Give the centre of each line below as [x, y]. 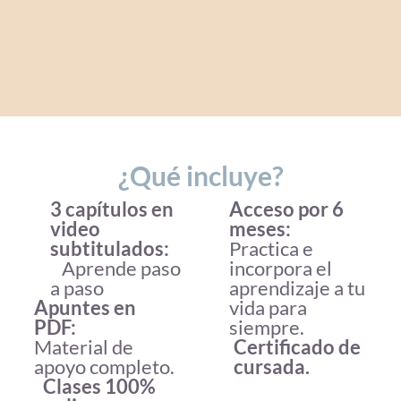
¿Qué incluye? [200, 175]
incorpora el [280, 268]
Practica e [271, 248]
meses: [260, 228]
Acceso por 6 [286, 209]
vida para [268, 307]
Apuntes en [85, 307]
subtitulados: [110, 248]
